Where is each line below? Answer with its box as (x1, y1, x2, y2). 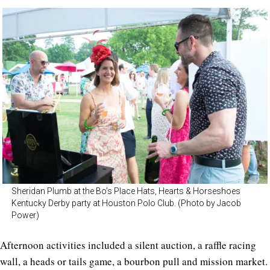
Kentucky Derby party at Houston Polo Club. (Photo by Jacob (11, 198, 241, 209)
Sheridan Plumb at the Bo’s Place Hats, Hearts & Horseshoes (11, 186, 240, 196)
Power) (11, 210, 39, 221)
